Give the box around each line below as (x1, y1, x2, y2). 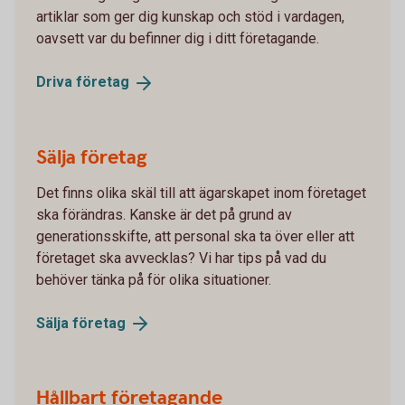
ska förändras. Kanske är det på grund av (36, 205, 292, 223)
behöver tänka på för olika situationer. (36, 270, 271, 288)
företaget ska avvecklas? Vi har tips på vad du (36, 249, 326, 267)
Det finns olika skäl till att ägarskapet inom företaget (36, 184, 366, 202)
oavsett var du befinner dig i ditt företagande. (36, 29, 319, 47)
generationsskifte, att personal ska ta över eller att (36, 227, 354, 245)
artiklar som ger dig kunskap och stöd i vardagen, (36, 7, 344, 25)
